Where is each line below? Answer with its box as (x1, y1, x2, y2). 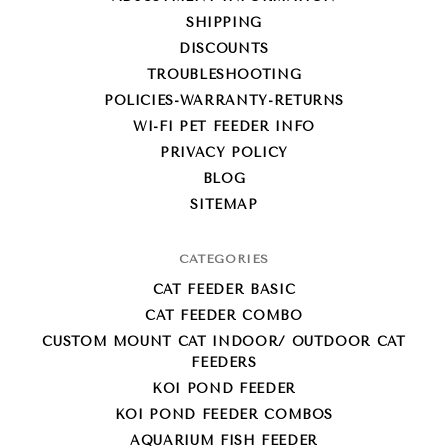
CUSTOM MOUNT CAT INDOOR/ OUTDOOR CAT (42, 334, 406, 350)
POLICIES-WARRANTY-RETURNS (103, 93, 345, 109)
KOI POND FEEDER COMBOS (114, 407, 334, 423)
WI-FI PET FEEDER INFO (133, 119, 315, 135)
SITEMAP (190, 197, 258, 213)
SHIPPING (185, 15, 263, 31)
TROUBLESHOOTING (146, 67, 302, 83)
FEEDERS (191, 355, 257, 371)
